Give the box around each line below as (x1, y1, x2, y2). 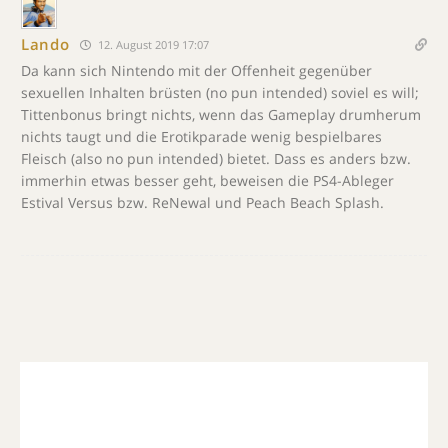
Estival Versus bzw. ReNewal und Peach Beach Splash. (21, 192, 384, 212)
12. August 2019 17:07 (94, 36, 209, 52)
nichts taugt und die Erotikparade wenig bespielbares (21, 126, 382, 146)
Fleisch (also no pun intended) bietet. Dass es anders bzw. (21, 148, 411, 168)
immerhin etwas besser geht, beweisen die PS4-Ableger (21, 170, 394, 190)
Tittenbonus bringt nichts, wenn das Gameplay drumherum (21, 104, 421, 124)
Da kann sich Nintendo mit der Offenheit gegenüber (21, 60, 372, 80)
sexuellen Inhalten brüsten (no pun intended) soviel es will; (21, 82, 419, 102)
